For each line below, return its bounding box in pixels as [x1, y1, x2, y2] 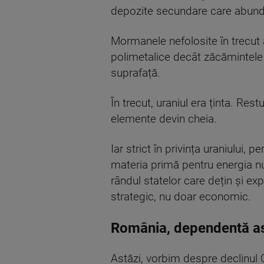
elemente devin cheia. [111, 113, 217, 126]
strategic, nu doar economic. [111, 190, 251, 204]
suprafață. [111, 67, 160, 80]
